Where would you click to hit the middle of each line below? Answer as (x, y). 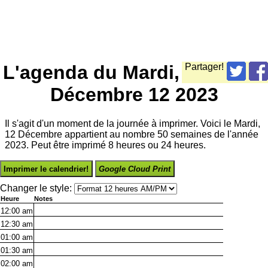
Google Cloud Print (135, 169)
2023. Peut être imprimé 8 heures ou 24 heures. (105, 145)
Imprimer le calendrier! (46, 169)
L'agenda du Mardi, (91, 72)
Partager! (204, 66)
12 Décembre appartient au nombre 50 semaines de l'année (132, 135)
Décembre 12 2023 (134, 94)
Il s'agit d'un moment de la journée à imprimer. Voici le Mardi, (133, 124)
